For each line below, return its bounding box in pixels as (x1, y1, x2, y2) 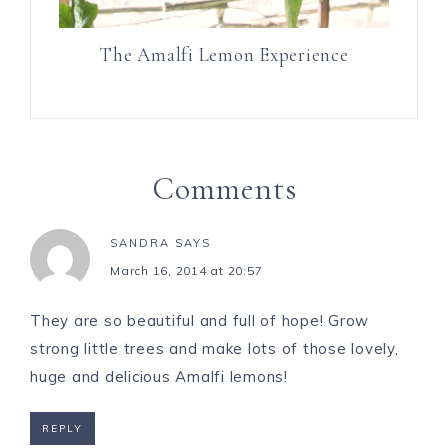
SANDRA (110, 236, 170, 251)
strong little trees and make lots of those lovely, (30, 339, 399, 359)
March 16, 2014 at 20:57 (110, 263, 263, 279)
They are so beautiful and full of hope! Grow (30, 311, 369, 331)
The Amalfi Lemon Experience (99, 43, 349, 67)
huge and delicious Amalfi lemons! (30, 367, 288, 387)
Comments (151, 169, 297, 209)
